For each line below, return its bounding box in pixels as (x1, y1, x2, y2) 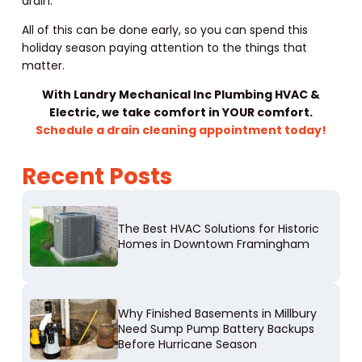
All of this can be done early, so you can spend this (21, 22, 308, 39)
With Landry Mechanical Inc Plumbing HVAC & (41, 86, 320, 103)
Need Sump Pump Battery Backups (118, 321, 315, 338)
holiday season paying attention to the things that (21, 40, 307, 57)
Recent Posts (21, 161, 172, 193)
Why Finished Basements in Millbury (118, 305, 318, 322)
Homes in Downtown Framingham (118, 235, 310, 252)
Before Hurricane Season (118, 336, 258, 353)
